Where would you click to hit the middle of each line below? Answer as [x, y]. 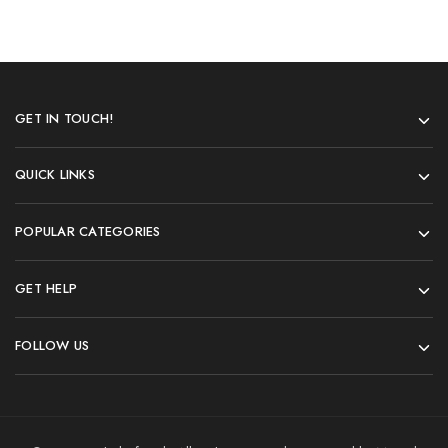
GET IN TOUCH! [64, 118]
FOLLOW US [52, 345]
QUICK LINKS [55, 174]
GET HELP [46, 288]
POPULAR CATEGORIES [88, 231]
